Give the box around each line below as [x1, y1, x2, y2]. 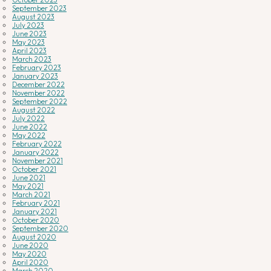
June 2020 [12, 241, 48, 250]
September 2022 [12, 97, 67, 106]
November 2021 [12, 156, 63, 166]
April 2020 [12, 258, 48, 267]
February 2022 [12, 139, 62, 149]
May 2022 [12, 131, 45, 140]
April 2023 [12, 46, 47, 56]
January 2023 [12, 71, 58, 81]
